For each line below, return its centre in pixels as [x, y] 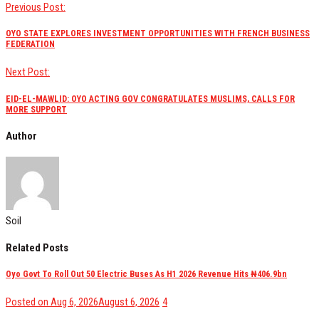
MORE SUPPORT [36, 109]
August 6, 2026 [129, 302]
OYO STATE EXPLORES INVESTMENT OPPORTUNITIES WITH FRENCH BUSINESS [158, 33]
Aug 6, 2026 [74, 302]
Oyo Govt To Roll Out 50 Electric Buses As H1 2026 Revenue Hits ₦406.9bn [146, 274]
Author [21, 136]
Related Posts [37, 247]
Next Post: [28, 72]
